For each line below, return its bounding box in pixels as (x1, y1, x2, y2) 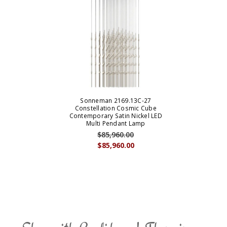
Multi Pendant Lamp (86, 119, 145, 128)
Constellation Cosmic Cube (74, 104, 157, 113)
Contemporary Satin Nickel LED (69, 111, 162, 121)
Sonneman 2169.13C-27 (80, 96, 152, 105)
